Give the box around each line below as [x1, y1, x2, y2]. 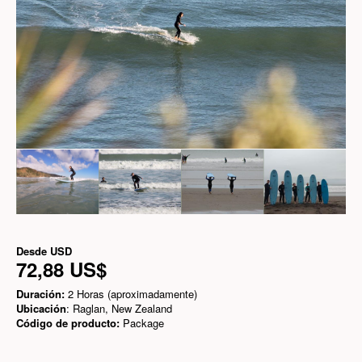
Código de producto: [16, 315, 120, 331]
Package [120, 315, 164, 331]
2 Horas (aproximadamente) [65, 286, 197, 302]
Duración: [16, 286, 65, 302]
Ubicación [16, 301, 66, 317]
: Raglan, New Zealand [66, 301, 172, 317]
